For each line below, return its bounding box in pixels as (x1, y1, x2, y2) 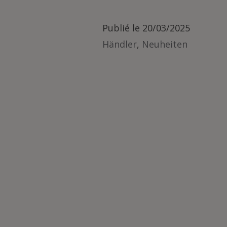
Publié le (102, 21, 140, 34)
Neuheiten (142, 37, 187, 50)
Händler (102, 37, 137, 50)
